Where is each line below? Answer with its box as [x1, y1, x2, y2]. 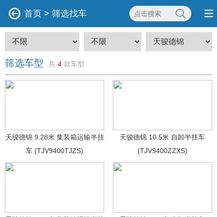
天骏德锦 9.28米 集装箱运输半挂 [5, 133, 104, 141]
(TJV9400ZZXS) [137, 147, 187, 155]
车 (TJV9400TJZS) [26, 147, 84, 155]
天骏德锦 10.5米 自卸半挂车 [120, 133, 205, 141]
